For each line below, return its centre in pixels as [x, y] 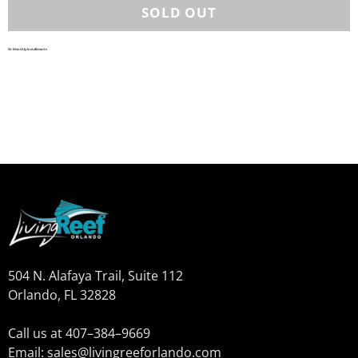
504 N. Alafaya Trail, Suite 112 [95, 276]
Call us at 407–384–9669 [79, 334]
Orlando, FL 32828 [62, 295]
